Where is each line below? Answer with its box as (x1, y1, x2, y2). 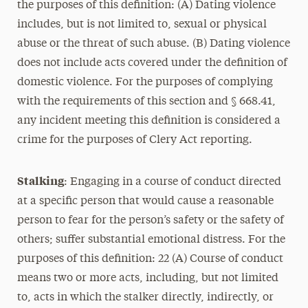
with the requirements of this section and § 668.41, (16, 96, 276, 107)
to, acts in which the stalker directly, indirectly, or (16, 292, 274, 303)
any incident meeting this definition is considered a (16, 115, 280, 126)
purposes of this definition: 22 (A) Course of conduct (16, 254, 283, 265)
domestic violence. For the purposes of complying (16, 77, 273, 88)
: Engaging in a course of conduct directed (63, 177, 281, 188)
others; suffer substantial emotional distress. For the (16, 234, 285, 245)
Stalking (16, 173, 64, 188)
